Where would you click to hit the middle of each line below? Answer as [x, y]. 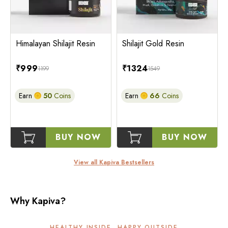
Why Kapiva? [38, 201]
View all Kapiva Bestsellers [114, 162]
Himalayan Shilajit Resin [55, 43]
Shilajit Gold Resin [153, 43]
